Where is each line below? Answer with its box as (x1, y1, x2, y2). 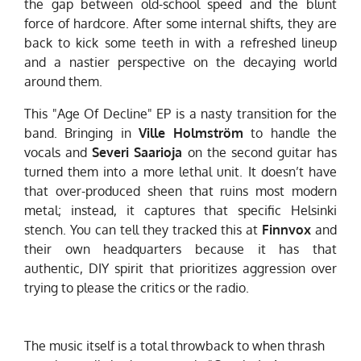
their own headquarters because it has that (24, 241, 337, 258)
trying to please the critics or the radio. (24, 280, 249, 297)
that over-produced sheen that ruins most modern (24, 183, 337, 200)
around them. (24, 73, 102, 90)
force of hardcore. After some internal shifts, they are (24, 15, 337, 32)
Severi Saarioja (92, 144, 183, 161)
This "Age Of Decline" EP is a (24, 106, 201, 122)
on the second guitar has (182, 144, 337, 161)
